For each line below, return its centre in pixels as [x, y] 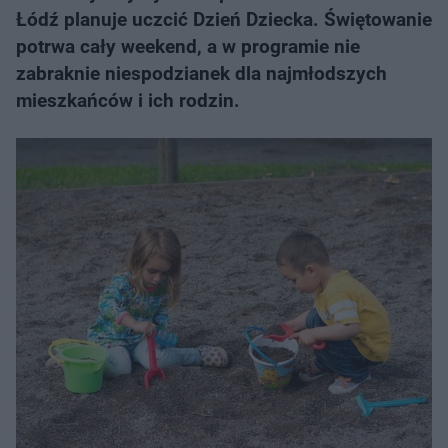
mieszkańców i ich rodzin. [128, 100]
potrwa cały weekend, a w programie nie [188, 46]
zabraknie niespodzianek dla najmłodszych [201, 73]
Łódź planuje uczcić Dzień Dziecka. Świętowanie [224, 19]
